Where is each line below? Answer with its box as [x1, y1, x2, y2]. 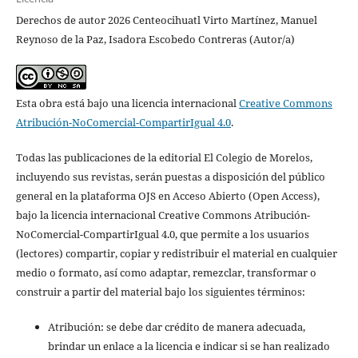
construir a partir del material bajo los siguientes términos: [15, 284, 305, 300]
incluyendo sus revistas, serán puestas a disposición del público [15, 169, 325, 185]
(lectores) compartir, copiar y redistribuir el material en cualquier [15, 246, 337, 261]
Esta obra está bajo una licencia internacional [15, 96, 239, 111]
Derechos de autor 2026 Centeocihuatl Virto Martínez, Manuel [15, 13, 317, 28]
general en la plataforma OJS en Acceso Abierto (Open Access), [15, 189, 320, 204]
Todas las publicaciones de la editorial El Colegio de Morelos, [15, 150, 312, 165]
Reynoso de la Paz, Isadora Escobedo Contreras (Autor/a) [15, 32, 295, 47]
